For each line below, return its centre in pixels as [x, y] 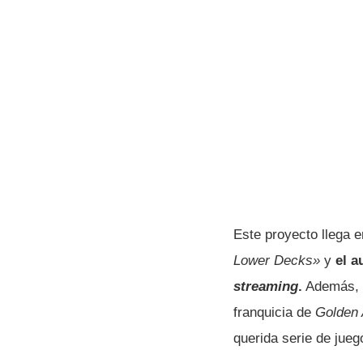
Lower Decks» [277, 260]
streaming [266, 286]
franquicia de [274, 312]
